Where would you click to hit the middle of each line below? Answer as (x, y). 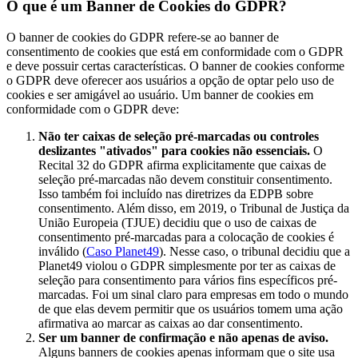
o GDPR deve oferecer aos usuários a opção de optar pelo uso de (170, 80)
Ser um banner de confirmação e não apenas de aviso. (183, 337)
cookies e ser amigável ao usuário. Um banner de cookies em (160, 94)
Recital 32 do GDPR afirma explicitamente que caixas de (182, 165)
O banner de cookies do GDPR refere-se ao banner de (143, 37)
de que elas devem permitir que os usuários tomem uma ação (191, 308)
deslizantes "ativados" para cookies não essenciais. (174, 150)
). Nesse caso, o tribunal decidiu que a (255, 251)
